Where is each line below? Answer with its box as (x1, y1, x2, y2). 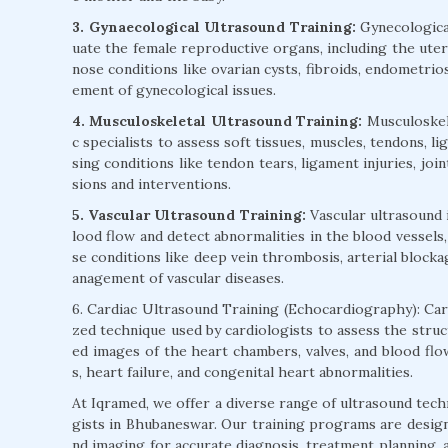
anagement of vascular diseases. (72, 269, 284, 288)
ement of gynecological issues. (72, 81, 276, 100)
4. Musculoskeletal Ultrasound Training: (72, 112, 363, 131)
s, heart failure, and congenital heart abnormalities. (72, 363, 413, 382)
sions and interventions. (72, 175, 231, 194)
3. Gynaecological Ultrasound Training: (72, 18, 356, 37)
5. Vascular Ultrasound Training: (72, 206, 310, 225)
